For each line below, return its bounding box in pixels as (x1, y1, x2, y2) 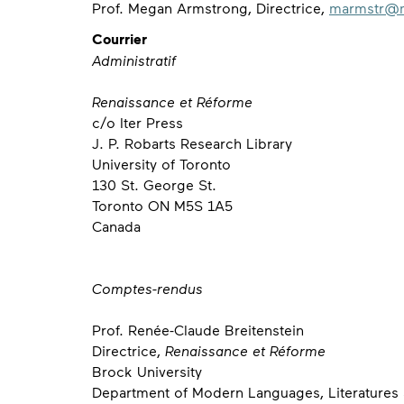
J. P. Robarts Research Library (92, 134, 292, 152)
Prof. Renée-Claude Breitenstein (92, 321, 304, 339)
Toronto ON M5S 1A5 (92, 197, 233, 215)
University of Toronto (92, 155, 231, 173)
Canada (92, 217, 141, 235)
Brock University (92, 363, 202, 381)
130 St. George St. (92, 176, 216, 194)
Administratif (92, 51, 176, 69)
